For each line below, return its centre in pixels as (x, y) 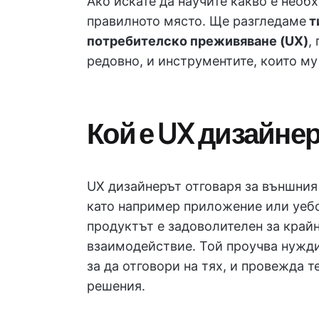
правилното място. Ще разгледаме (197, 21)
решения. (116, 286)
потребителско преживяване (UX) (198, 41)
